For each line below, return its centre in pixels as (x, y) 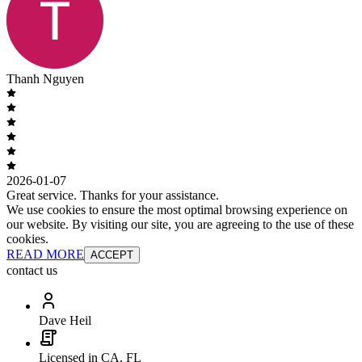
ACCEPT (112, 255)
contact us (32, 271)
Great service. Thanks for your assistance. (113, 196)
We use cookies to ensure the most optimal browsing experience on (177, 210)
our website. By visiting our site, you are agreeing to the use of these (180, 225)
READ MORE (45, 255)
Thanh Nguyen (45, 79)
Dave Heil (65, 321)
